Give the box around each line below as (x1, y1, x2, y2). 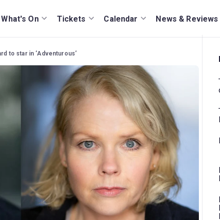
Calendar (104, 14, 138, 24)
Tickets (56, 14, 86, 24)
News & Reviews (156, 14, 219, 24)
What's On (1, 14, 39, 24)
